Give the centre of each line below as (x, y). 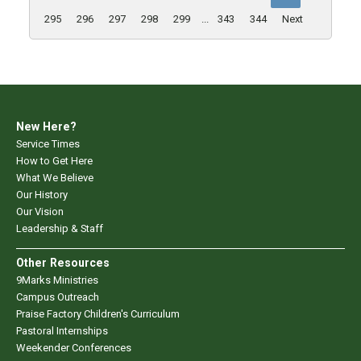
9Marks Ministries (57, 280)
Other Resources (63, 263)
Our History (42, 195)
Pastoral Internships (62, 331)
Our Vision (40, 212)
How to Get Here (54, 161)
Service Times (48, 144)
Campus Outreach (58, 297)
